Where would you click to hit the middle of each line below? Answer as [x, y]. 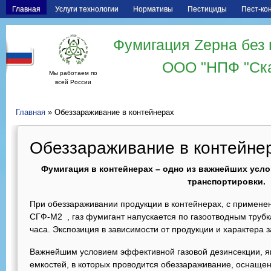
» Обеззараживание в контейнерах [110, 113]
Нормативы [153, 9]
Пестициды [207, 9]
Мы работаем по [73, 73]
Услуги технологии [87, 9]
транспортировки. [226, 181]
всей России [73, 82]
